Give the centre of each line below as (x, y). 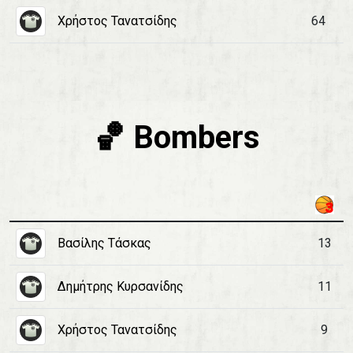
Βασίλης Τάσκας (104, 243)
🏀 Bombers (176, 137)
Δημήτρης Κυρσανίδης (121, 286)
